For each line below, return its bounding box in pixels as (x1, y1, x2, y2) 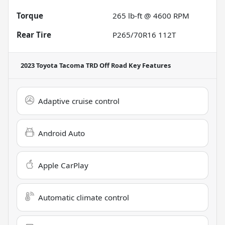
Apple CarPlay (38, 160, 88, 170)
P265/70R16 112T (113, 29, 176, 40)
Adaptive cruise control (38, 95, 120, 106)
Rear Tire (17, 29, 51, 40)
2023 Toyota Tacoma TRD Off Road (21, 60, 127, 70)
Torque (17, 10, 43, 21)
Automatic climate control (38, 192, 129, 202)
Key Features (127, 60, 171, 70)
